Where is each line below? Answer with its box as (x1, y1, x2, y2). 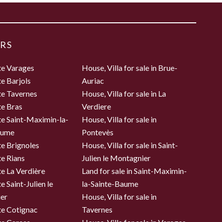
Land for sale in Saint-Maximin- (82, 166, 187, 176)
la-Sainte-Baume (82, 179, 139, 189)
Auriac (82, 76, 105, 86)
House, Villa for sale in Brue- (82, 63, 178, 73)
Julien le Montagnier (82, 153, 151, 163)
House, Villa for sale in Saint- (82, 140, 178, 150)
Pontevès (82, 127, 114, 137)
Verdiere (82, 102, 111, 111)
